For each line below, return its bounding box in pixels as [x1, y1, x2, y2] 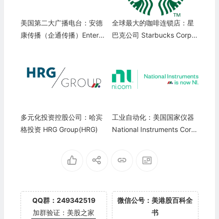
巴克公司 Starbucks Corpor [111, 31, 198, 40]
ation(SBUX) [111, 43, 151, 52]
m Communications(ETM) [20, 43, 100, 52]
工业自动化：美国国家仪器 [111, 113, 194, 122]
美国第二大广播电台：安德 [20, 19, 103, 27]
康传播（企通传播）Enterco [20, 31, 107, 40]
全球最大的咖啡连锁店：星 [111, 19, 194, 27]
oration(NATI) [111, 137, 154, 146]
